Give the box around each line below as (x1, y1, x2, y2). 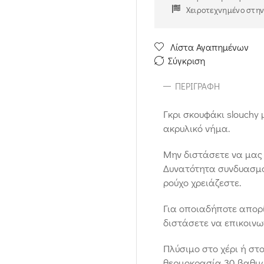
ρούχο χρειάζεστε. (163, 175, 241, 189)
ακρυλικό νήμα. (163, 121, 230, 135)
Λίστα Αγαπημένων (170, 40, 249, 53)
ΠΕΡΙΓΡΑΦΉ (174, 80, 220, 92)
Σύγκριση (167, 54, 205, 67)
